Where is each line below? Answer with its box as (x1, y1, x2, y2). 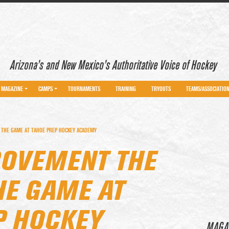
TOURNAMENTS (68, 85, 100, 93)
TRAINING (116, 85, 136, 93)
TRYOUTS (151, 85, 171, 93)
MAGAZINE (1, 85, 23, 93)
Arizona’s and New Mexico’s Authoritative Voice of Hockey (10, 59, 217, 72)
